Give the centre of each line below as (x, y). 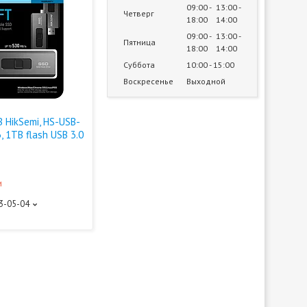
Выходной (206, 81)
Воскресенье (148, 81)
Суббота (139, 65)
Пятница (139, 42)
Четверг (139, 13)
